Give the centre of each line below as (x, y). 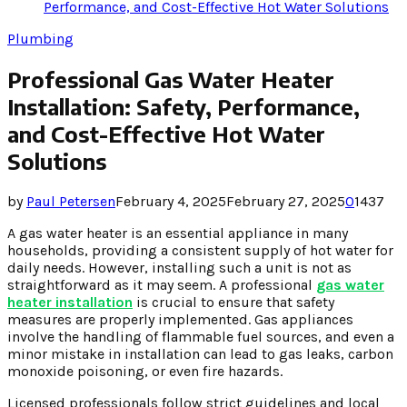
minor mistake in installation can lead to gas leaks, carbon (200, 353)
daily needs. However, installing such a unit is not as (179, 267)
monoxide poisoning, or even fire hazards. (145, 371)
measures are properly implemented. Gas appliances (180, 319)
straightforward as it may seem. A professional (162, 284)
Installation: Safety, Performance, (184, 106)
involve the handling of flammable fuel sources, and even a (201, 336)
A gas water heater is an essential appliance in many (178, 233)
